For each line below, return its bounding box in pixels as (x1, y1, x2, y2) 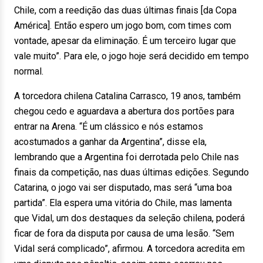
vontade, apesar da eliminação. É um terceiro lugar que (14, 35, 236, 46)
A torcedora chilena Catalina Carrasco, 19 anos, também (14, 90, 241, 102)
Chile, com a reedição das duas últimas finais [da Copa (14, 5, 237, 16)
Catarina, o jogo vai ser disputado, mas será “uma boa (14, 182, 232, 193)
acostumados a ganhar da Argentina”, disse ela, (14, 136, 207, 147)
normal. (14, 66, 43, 77)
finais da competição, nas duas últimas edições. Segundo (14, 167, 249, 178)
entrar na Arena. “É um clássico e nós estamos (14, 121, 203, 132)
